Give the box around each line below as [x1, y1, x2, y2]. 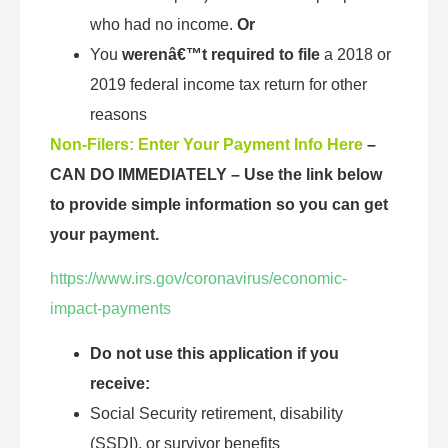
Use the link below [244, 165, 382, 183]
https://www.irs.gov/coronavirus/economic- [50, 270, 347, 288]
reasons [90, 105, 147, 123]
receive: [90, 374, 150, 392]
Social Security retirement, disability [90, 404, 343, 422]
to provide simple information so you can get [50, 195, 388, 213]
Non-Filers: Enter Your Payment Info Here [50, 135, 363, 153]
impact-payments [50, 300, 171, 318]
